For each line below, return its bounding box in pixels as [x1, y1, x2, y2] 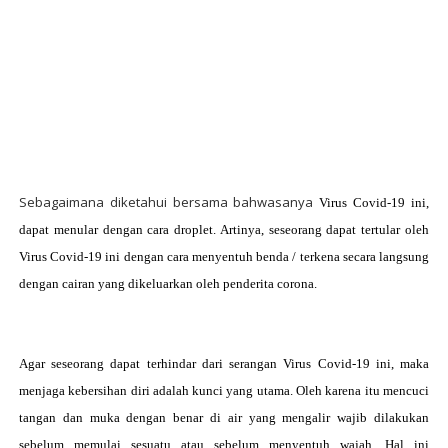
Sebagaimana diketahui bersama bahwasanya [18, 193, 320, 211]
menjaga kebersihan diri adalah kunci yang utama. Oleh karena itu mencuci [18, 383, 430, 398]
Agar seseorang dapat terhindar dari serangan [18, 356, 284, 371]
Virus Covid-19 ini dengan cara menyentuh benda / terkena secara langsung [18, 249, 430, 264]
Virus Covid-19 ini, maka [283, 356, 430, 371]
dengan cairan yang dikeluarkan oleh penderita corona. [18, 276, 320, 291]
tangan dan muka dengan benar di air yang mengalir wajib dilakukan [18, 410, 430, 425]
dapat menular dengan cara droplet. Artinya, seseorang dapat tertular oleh [18, 222, 430, 237]
